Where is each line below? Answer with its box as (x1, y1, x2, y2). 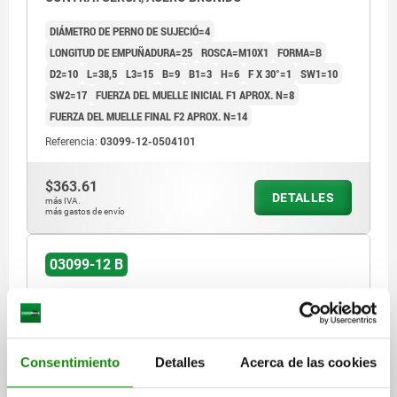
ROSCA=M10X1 (201, 43, 269, 60)
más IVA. (45, 195, 81, 206)
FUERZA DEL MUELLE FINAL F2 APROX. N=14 (50, 107, 247, 124)
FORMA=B (277, 43, 322, 60)
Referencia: (45, 135, 100, 148)
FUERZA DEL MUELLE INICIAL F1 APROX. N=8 (96, 86, 294, 103)
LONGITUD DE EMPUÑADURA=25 (50, 43, 192, 60)
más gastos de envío (45, 206, 125, 216)
